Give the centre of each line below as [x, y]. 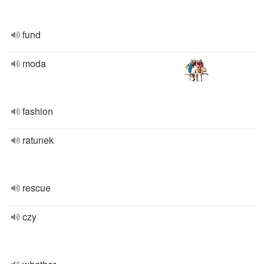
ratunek [38, 140]
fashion [38, 111]
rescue [37, 188]
